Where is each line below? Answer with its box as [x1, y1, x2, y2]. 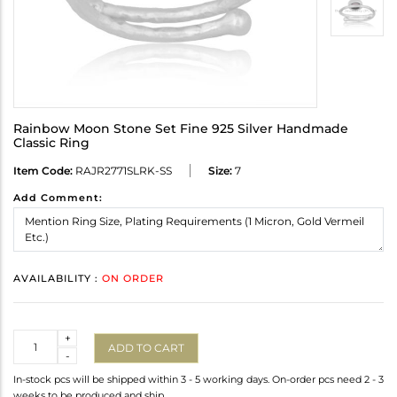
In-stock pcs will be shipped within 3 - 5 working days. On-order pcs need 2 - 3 [13, 373, 384, 386]
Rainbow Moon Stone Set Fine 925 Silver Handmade [13, 121, 348, 137]
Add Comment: [13, 191, 103, 205]
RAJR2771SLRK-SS [73, 164, 172, 178]
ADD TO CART [108, 340, 184, 354]
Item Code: [13, 164, 73, 178]
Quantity [13, 331, 60, 345]
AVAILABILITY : [13, 272, 102, 285]
